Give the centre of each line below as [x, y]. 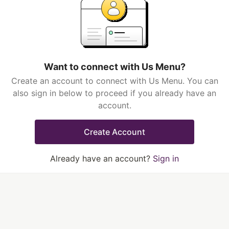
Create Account [114, 132]
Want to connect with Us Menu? [114, 67]
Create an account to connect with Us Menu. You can [114, 81]
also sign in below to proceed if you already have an [114, 93]
